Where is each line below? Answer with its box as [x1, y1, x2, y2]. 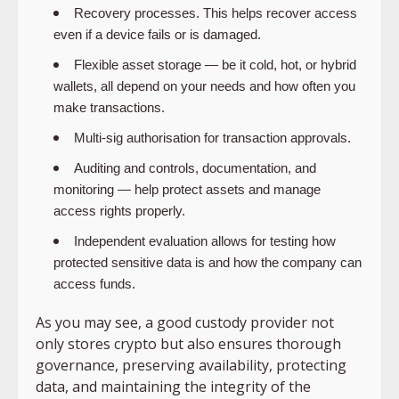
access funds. [53, 276, 135, 291]
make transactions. [53, 100, 165, 115]
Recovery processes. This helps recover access [74, 5, 357, 20]
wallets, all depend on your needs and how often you [53, 78, 355, 94]
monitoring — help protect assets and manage [53, 182, 321, 197]
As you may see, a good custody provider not [36, 312, 334, 332]
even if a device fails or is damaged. [53, 27, 261, 42]
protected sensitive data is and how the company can [53, 255, 362, 270]
